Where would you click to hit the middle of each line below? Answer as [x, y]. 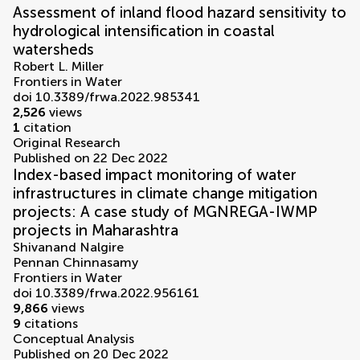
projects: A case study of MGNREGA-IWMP [165, 212]
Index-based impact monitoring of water [155, 175]
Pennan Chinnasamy [76, 263]
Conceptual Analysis [74, 339]
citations [49, 324]
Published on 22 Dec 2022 [90, 158]
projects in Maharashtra [96, 231]
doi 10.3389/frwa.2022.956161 [106, 293]
